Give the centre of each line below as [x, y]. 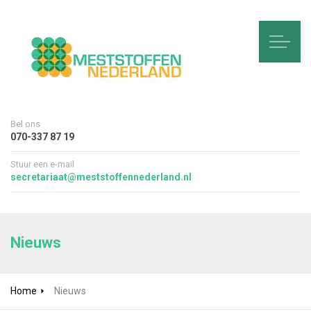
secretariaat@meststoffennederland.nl [101, 177]
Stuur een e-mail [42, 164]
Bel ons [25, 124]
